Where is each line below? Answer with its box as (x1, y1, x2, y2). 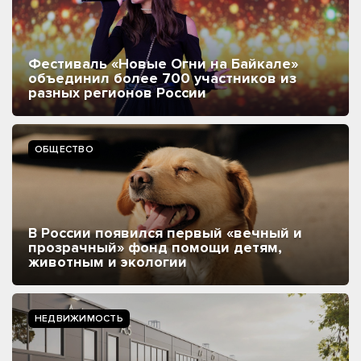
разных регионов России (28, 84, 206, 102)
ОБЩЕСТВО (35, 143, 93, 156)
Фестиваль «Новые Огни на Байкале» (28, 55, 298, 73)
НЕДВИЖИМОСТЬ (35, 313, 123, 326)
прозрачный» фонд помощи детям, (28, 239, 282, 257)
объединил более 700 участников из (28, 69, 297, 88)
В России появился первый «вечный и (28, 224, 302, 243)
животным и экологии (28, 253, 187, 272)
